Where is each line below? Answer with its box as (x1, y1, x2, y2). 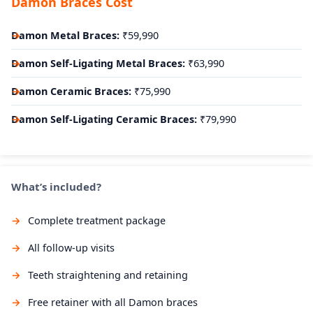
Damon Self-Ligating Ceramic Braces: (11, 112, 197, 126)
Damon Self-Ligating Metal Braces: (11, 56, 185, 70)
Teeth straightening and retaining (28, 268, 188, 282)
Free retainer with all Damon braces (28, 295, 198, 309)
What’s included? (11, 179, 101, 194)
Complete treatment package (28, 213, 166, 227)
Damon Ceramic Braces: (11, 84, 131, 98)
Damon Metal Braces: (11, 28, 119, 42)
